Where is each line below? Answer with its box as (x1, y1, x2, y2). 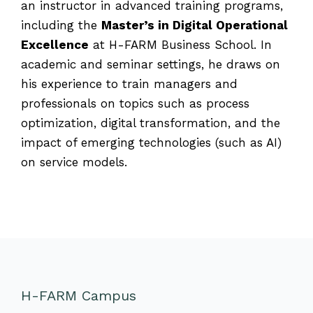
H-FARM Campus (21, 287, 136, 305)
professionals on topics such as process (21, 96, 249, 111)
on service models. (21, 155, 127, 170)
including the (21, 18, 101, 33)
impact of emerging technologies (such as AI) (21, 136, 282, 150)
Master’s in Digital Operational (101, 18, 288, 33)
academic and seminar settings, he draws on (21, 57, 280, 72)
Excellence (21, 38, 89, 52)
